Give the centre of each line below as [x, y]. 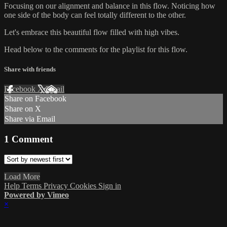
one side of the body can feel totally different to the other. [95, 15]
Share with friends [30, 69]
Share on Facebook [35, 99]
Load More [22, 176]
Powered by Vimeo [36, 195]
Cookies [84, 185]
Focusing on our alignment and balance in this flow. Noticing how [110, 6]
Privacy [57, 185]
